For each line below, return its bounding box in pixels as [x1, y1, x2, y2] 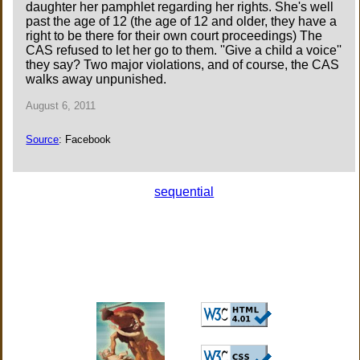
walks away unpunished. [26, 72, 167, 87]
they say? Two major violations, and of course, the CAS [26, 58, 340, 72]
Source [26, 133, 59, 145]
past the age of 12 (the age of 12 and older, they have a [26, 14, 337, 29]
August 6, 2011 [26, 100, 96, 112]
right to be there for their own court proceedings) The [26, 29, 323, 43]
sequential [154, 184, 215, 198]
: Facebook [59, 133, 112, 145]
